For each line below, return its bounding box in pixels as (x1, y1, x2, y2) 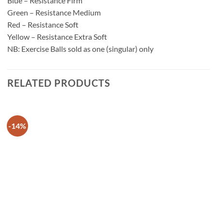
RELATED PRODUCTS (7, 77, 110, 89)
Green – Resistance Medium (7, 8, 101, 17)
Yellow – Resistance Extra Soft (7, 32, 107, 42)
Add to (182, 144, 199, 151)
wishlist (181, 151, 200, 158)
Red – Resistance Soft (7, 20, 78, 30)
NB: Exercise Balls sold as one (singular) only (7, 44, 154, 54)
